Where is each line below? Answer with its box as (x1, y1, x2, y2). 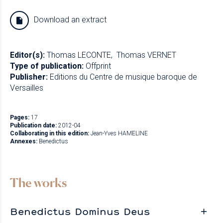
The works (10, 175, 67, 191)
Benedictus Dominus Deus (10, 205, 150, 218)
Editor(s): (10, 50, 45, 60)
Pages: (10, 114, 29, 121)
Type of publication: (10, 61, 84, 71)
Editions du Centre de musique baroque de (50, 72, 197, 82)
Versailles (10, 83, 43, 93)
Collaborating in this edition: (10, 130, 89, 137)
